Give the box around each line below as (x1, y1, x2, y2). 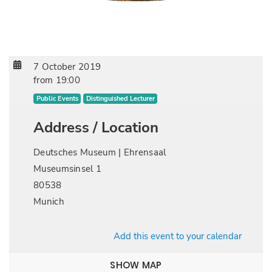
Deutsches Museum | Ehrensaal (33, 146, 166, 158)
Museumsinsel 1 (33, 163, 102, 175)
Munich (33, 195, 64, 208)
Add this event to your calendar (114, 230, 242, 242)
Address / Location (33, 118, 158, 137)
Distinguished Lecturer (86, 94, 155, 103)
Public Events (36, 94, 78, 103)
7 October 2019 (33, 61, 101, 73)
